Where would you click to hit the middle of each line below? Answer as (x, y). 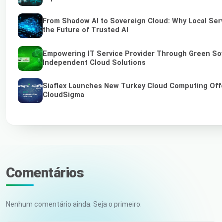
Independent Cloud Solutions (94, 62)
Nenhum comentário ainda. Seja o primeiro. (74, 204)
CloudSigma (63, 95)
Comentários (45, 172)
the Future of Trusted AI (85, 30)
